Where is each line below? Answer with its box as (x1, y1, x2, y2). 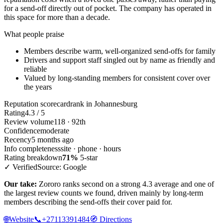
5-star (78, 153, 98, 162)
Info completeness (4, 144, 61, 153)
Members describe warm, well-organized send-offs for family (24, 47, 216, 56)
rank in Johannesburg (70, 100, 137, 109)
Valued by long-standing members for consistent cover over (24, 74, 210, 83)
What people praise (4, 30, 64, 39)
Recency (4, 135, 31, 144)
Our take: (4, 180, 37, 189)
